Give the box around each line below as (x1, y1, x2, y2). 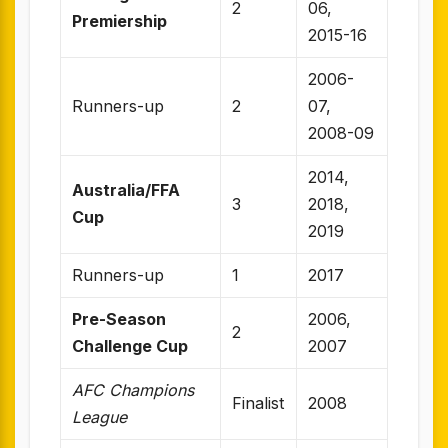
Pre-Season (72, 308, 167, 329)
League (72, 406, 128, 427)
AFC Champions (72, 379, 195, 400)
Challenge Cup (72, 335, 189, 356)
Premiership (72, 10, 168, 31)
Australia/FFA (72, 179, 181, 200)
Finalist (232, 392, 285, 413)
